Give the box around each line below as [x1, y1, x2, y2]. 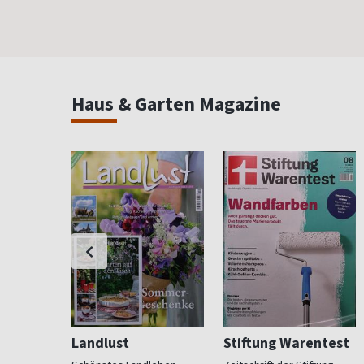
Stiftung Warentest [223, 333, 349, 353]
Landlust [71, 333, 129, 353]
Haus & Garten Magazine [71, 90, 281, 117]
